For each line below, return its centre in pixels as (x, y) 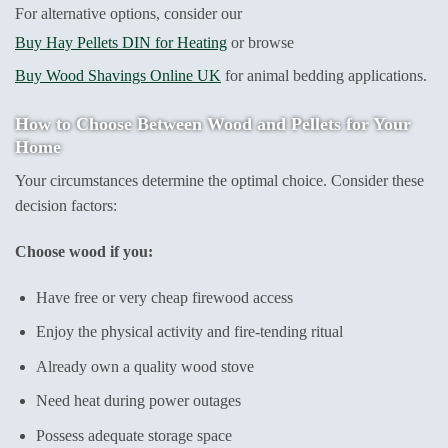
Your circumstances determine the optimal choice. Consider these (219, 181)
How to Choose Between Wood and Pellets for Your (213, 124)
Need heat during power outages (138, 401)
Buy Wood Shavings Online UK (118, 76)
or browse (262, 43)
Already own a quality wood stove (144, 366)
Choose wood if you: (84, 251)
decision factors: (66, 206)
